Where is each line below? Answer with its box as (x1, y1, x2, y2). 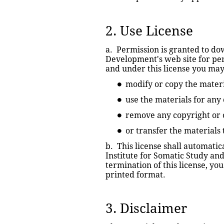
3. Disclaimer (105, 201, 187, 216)
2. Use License (105, 23, 193, 38)
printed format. (105, 170, 165, 179)
